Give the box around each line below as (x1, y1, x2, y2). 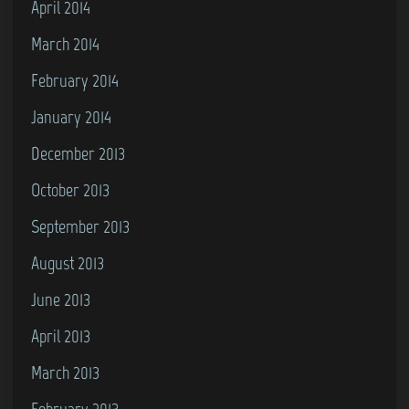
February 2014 (31, 68, 119, 91)
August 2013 (31, 251, 104, 274)
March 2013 (31, 361, 100, 383)
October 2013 (31, 178, 110, 201)
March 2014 (31, 32, 100, 55)
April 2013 (31, 324, 90, 347)
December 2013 (31, 142, 125, 164)
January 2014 (31, 105, 111, 128)
